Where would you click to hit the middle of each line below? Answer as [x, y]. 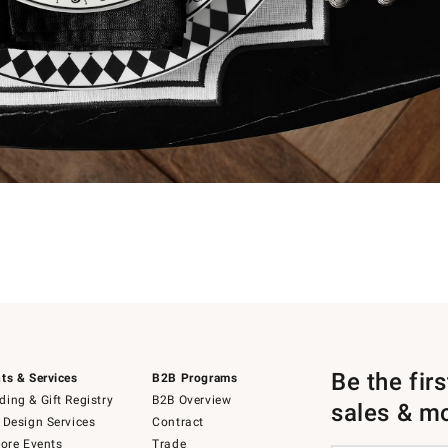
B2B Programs [195, 378]
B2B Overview [192, 400]
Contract [178, 422]
